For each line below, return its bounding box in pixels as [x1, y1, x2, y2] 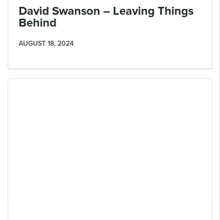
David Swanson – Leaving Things [19, 2, 193, 19]
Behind [19, 14, 56, 31]
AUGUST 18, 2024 [19, 38, 74, 48]
